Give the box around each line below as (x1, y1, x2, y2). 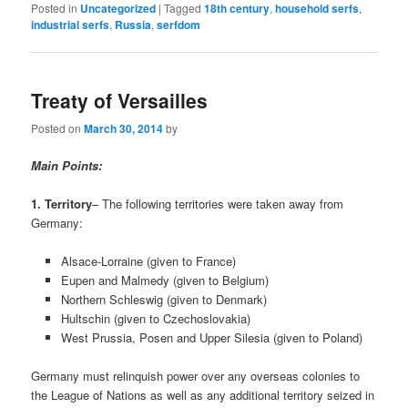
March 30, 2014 (84, 119, 164, 137)
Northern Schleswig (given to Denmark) (60, 291, 267, 309)
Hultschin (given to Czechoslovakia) (60, 310, 250, 328)
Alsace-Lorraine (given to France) (60, 252, 236, 270)
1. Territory (31, 195, 93, 213)
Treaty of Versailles (31, 86, 209, 114)
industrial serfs (31, 16, 110, 34)
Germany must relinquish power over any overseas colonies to (31, 367, 361, 385)
